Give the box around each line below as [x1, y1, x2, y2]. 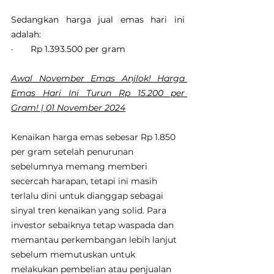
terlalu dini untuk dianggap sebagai [11, 190, 166, 202]
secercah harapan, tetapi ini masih [11, 176, 160, 187]
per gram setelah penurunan [11, 146, 136, 158]
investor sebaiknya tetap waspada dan [11, 220, 176, 231]
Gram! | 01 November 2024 [11, 102, 125, 114]
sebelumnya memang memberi [11, 161, 150, 172]
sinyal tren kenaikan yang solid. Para [11, 205, 169, 217]
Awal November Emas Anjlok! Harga [11, 73, 185, 84]
